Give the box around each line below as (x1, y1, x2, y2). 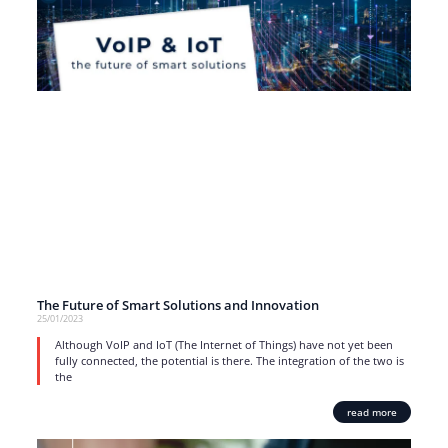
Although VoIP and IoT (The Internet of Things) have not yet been (54, 336, 393, 352)
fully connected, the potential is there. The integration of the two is (54, 352, 404, 368)
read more (347, 404, 398, 419)
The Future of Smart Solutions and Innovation (36, 295, 319, 314)
